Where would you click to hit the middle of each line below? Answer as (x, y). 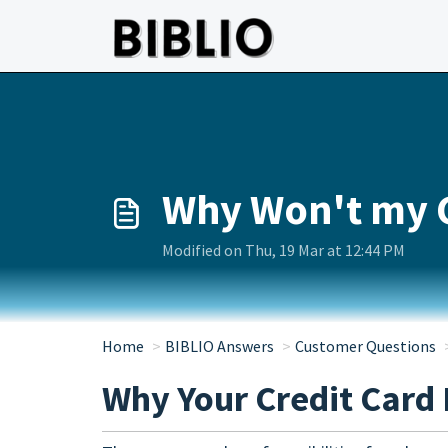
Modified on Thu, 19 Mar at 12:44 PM (283, 250)
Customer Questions (365, 346)
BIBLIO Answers (219, 346)
